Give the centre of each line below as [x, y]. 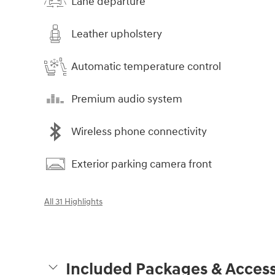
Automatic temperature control [146, 66]
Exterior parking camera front [141, 164]
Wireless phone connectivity [139, 131]
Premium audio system [127, 99]
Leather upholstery [117, 34]
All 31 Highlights [73, 202]
